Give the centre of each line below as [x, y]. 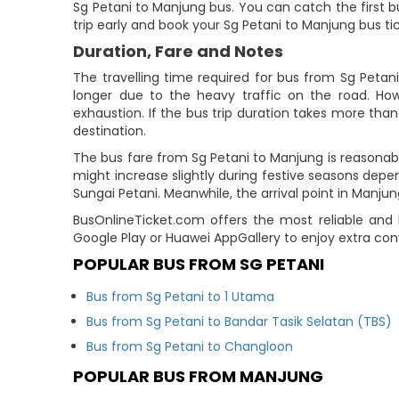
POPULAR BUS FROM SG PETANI [199, 264]
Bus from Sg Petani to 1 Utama [181, 297]
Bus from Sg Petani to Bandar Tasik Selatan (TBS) [240, 322]
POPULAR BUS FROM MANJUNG [199, 376]
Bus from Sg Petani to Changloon [190, 346]
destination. [110, 131]
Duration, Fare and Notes [179, 51]
